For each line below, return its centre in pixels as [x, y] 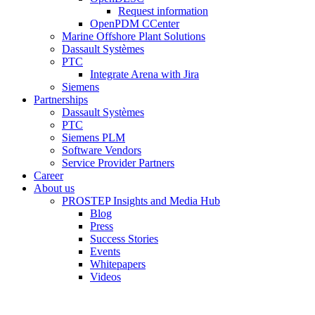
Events [105, 251]
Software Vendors [102, 150]
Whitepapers [118, 264]
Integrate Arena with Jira [144, 74]
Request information [163, 11]
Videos [105, 276]
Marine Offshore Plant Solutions [134, 36]
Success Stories [124, 238]
